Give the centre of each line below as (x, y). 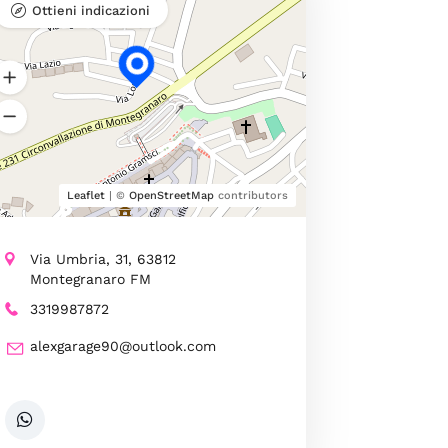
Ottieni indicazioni (90, 10)
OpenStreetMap (171, 195)
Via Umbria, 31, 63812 (102, 258)
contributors (250, 195)
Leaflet (85, 195)
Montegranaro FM (90, 278)
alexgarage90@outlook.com (122, 345)
